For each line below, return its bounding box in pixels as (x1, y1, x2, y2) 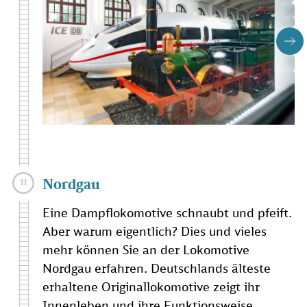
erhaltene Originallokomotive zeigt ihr (42, 279, 260, 295)
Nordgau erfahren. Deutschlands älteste (42, 260, 271, 276)
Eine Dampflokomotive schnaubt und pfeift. (42, 205, 292, 221)
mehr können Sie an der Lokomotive (42, 242, 249, 258)
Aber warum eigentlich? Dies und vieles (42, 223, 267, 239)
